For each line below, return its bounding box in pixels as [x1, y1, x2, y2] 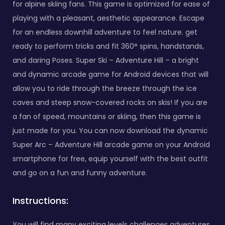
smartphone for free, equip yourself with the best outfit [13, 153, 208, 164]
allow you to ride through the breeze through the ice [13, 83, 197, 93]
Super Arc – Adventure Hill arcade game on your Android [13, 139, 210, 150]
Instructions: [13, 194, 68, 207]
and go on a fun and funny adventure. [13, 167, 147, 178]
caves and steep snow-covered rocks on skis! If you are [13, 97, 207, 107]
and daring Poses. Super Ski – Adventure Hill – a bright [13, 55, 199, 65]
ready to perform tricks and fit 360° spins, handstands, [13, 41, 204, 51]
